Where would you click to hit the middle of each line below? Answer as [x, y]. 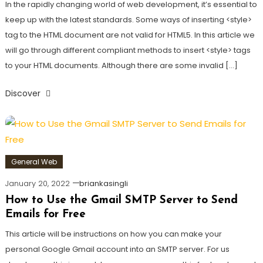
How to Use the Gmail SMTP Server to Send [121, 200]
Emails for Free [45, 215]
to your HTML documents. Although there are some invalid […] [121, 65]
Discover [24, 93]
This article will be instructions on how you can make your [113, 234]
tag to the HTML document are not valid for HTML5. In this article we [130, 35]
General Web [34, 162]
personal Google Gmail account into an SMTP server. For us [117, 249]
